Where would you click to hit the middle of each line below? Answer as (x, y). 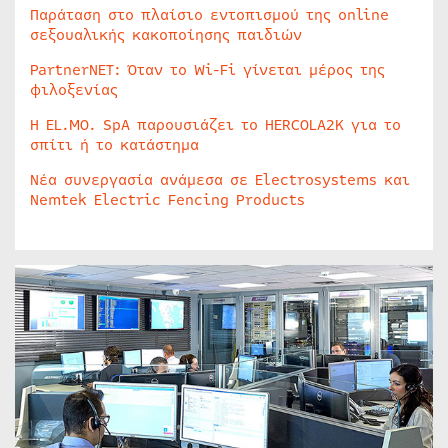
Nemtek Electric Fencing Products (167, 200)
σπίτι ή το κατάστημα (114, 145)
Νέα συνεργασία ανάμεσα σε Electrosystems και (220, 180)
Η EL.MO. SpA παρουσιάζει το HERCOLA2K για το (215, 125)
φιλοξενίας (74, 90)
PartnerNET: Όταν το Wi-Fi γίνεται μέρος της (207, 70)
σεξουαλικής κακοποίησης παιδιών (166, 35)
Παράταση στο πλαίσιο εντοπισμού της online (209, 15)
